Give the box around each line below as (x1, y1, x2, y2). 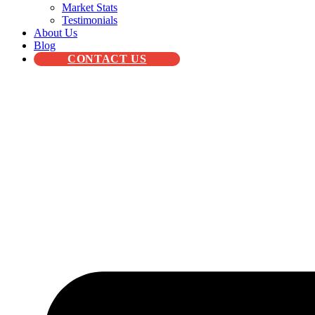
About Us (34, 27, 77, 39)
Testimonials (62, 14, 117, 26)
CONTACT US (67, 53, 147, 65)
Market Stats (62, 1, 117, 13)
